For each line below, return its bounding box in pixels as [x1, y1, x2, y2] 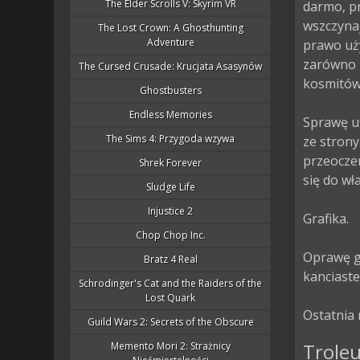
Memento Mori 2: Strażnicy [110, 339, 231, 353]
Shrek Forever [139, 156, 202, 170]
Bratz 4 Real [143, 252, 198, 266]
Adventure [146, 35, 194, 49]
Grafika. [303, 210, 350, 227]
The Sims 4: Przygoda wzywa [106, 132, 235, 145]
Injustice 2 [148, 204, 194, 218]
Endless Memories [129, 108, 212, 121]
